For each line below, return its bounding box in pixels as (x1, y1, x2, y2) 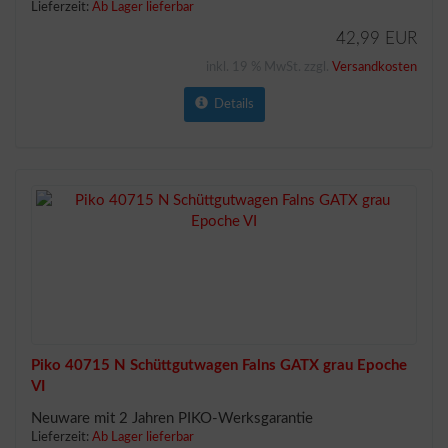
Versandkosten (332, 61, 417, 74)
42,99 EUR (336, 30, 417, 47)
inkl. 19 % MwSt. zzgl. (206, 61, 332, 74)
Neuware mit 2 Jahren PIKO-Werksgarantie (31, 411, 313, 426)
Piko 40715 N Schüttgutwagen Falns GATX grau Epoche (31, 358, 407, 373)
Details (207, 98, 254, 111)
